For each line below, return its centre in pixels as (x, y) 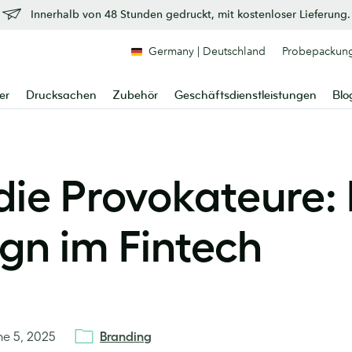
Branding (126, 336)
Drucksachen (61, 95)
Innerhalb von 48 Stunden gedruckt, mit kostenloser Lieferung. (190, 14)
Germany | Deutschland (207, 51)
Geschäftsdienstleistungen (245, 95)
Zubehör (136, 95)
